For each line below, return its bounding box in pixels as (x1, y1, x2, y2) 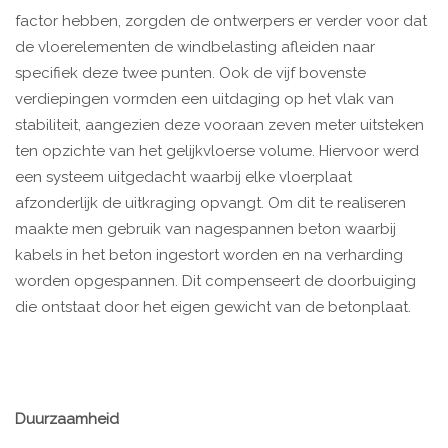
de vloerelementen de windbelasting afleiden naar (15, 38, 375, 57)
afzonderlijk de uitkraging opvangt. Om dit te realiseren (15, 194, 406, 213)
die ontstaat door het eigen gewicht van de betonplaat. (15, 298, 411, 317)
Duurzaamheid (15, 410, 119, 429)
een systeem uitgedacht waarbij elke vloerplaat (15, 168, 352, 187)
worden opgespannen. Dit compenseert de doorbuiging (15, 272, 416, 291)
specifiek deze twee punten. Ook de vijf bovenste (15, 64, 366, 83)
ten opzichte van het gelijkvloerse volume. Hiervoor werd (15, 142, 419, 161)
